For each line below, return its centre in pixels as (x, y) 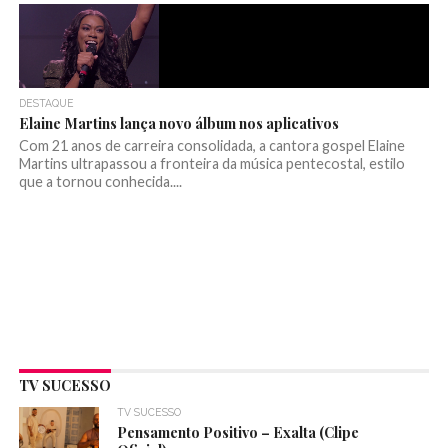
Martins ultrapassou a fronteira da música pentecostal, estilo (211, 164)
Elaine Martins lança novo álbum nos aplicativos (178, 123)
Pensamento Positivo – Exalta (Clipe (238, 432)
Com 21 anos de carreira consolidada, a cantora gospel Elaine (211, 146)
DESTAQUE (46, 103)
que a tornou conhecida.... (100, 182)
